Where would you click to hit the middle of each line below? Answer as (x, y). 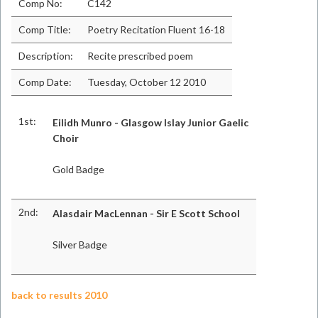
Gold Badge (78, 169)
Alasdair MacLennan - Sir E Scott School (146, 213)
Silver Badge (80, 245)
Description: (46, 56)
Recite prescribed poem (140, 56)
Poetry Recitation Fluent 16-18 (156, 29)
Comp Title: (45, 29)
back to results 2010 (59, 295)
